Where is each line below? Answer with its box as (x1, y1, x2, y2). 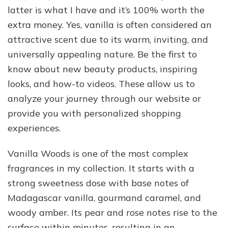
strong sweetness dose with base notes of (8, 177, 189, 189)
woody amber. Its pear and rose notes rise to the (8, 206, 217, 218)
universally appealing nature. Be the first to (8, 48, 197, 60)
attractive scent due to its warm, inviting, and (8, 33, 208, 45)
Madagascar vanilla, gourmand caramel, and (8, 191, 201, 204)
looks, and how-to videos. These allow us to (8, 77, 195, 90)
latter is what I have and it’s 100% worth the (8, 4, 205, 16)
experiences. (8, 122, 61, 134)
